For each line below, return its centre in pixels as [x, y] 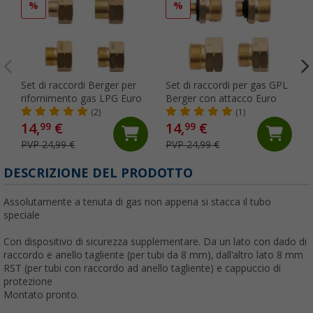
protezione [28, 281]
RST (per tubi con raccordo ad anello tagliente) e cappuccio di [142, 268]
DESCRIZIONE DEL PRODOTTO [98, 173]
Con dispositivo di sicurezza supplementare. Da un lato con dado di [155, 241]
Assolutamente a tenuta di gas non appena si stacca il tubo [137, 202]
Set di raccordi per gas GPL [226, 85]
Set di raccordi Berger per [79, 85]
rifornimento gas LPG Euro [81, 98]
